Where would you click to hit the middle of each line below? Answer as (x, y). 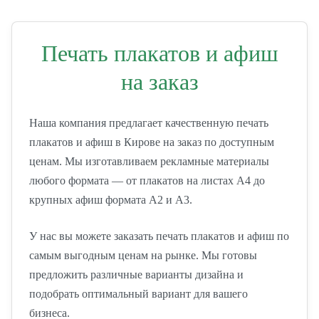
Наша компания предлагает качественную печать (149, 123)
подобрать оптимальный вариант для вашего (138, 294)
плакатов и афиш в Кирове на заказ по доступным (152, 142)
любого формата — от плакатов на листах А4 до (147, 181)
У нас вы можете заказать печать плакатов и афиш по (159, 236)
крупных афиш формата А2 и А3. (111, 200)
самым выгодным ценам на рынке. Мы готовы (143, 255)
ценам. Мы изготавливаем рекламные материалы (149, 161)
